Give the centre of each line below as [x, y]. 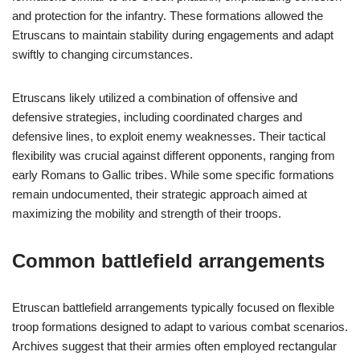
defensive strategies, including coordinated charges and [157, 117]
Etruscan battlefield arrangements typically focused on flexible [173, 307]
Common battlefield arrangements [168, 261]
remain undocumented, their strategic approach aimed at [160, 194]
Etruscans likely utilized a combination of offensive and [155, 98]
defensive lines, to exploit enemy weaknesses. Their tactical [169, 136]
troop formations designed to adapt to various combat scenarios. [180, 327]
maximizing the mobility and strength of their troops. [147, 213]
